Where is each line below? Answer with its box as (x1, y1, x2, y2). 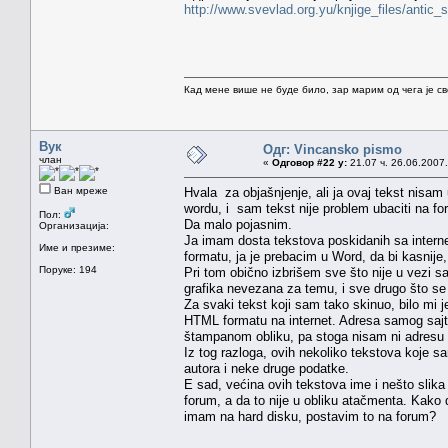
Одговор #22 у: (272, 156, 347, 168)
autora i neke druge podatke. (184, 360, 349, 376)
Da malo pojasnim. (184, 216, 292, 232)
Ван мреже (51, 184, 108, 196)
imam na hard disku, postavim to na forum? (184, 408, 436, 424)
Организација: (39, 219, 109, 231)
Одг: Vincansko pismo (263, 141, 402, 157)
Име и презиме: (39, 241, 115, 253)
